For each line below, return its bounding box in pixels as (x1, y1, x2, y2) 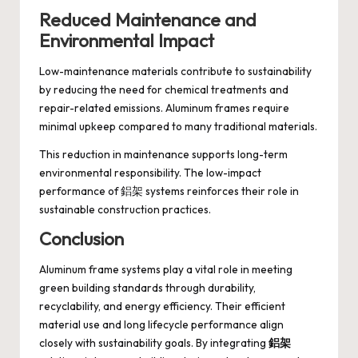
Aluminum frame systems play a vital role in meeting (39, 262, 292, 277)
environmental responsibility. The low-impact (39, 165, 261, 181)
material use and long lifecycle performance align (39, 317, 284, 332)
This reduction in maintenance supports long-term (39, 147, 288, 162)
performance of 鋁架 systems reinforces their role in (39, 184, 299, 199)
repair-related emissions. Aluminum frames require (39, 101, 289, 116)
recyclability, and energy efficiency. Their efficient (39, 299, 285, 314)
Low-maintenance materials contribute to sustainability (39, 64, 312, 79)
